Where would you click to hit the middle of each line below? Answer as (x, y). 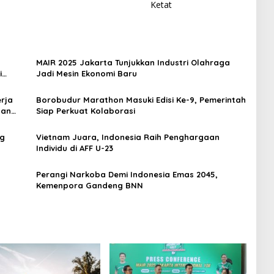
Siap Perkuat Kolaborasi (85, 111)
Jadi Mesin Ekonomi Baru (86, 74)
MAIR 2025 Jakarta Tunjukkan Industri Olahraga (133, 63)
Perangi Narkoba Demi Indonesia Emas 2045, (127, 175)
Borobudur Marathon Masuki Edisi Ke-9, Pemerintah (141, 100)
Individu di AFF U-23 (74, 148)
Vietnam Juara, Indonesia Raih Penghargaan (128, 137)
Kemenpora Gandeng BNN (89, 186)
